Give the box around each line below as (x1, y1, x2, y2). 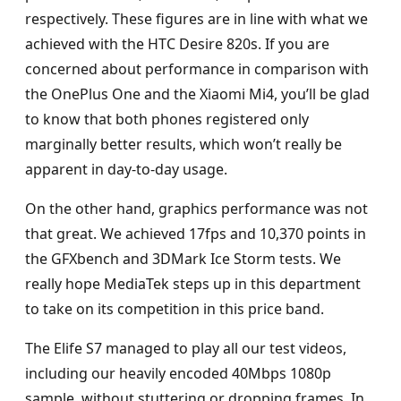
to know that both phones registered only (25, 109, 309, 130)
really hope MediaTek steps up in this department (25, 274, 361, 294)
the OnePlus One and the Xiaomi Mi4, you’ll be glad (25, 84, 370, 105)
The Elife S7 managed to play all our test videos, (25, 338, 346, 359)
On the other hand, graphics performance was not (25, 199, 368, 219)
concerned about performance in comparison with (25, 59, 369, 80)
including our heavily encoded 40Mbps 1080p (25, 363, 331, 384)
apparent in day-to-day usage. (25, 159, 227, 180)
